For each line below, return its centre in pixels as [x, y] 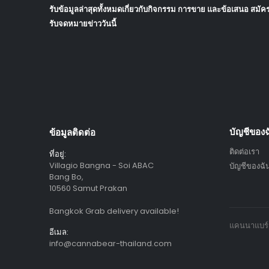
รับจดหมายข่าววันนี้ [83, 24]
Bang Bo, [66, 177]
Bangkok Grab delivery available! [114, 211]
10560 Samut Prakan [88, 189]
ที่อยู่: [58, 154]
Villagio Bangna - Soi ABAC [101, 166]
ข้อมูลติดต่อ [72, 133]
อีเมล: [59, 232]
